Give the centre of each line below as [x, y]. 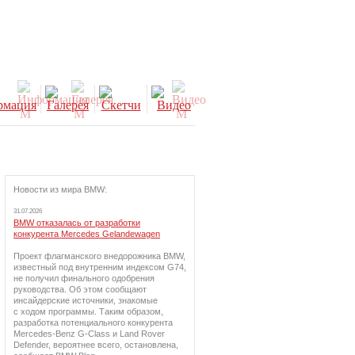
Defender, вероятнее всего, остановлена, [96, 345]
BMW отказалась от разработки [77, 223]
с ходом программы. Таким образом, [88, 311]
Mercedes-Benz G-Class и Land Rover [89, 334]
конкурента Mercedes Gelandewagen [87, 234]
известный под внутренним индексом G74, [100, 267]
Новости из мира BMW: [60, 189]
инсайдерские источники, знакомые [86, 300]
